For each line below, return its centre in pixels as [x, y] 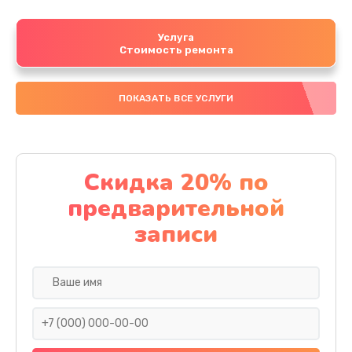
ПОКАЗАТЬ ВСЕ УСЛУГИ [176, 98]
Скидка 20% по [176, 182]
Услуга [176, 37]
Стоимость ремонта [176, 49]
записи [176, 234]
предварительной [176, 208]
